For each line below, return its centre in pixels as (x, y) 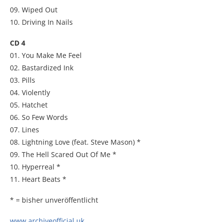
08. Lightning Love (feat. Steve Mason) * (75, 142)
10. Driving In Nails (41, 22)
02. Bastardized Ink (42, 67)
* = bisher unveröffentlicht (54, 200)
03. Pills (23, 80)
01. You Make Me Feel (46, 55)
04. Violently (30, 92)
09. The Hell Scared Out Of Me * (63, 154)
